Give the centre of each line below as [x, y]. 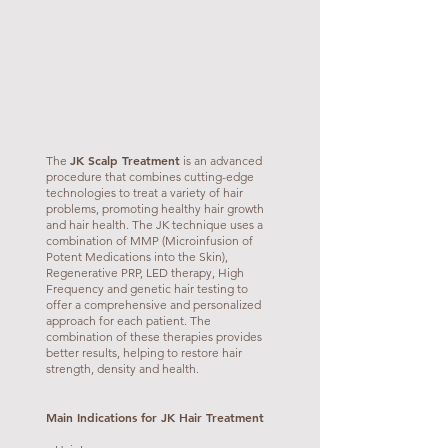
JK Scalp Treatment [125, 160]
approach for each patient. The [128, 320]
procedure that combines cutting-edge [150, 176]
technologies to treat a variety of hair [144, 192]
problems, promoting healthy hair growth [155, 208]
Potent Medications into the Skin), [137, 256]
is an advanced [221, 160]
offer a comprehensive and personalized [153, 304]
